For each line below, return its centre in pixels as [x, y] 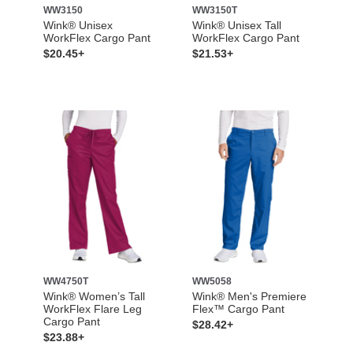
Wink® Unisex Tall [237, 25]
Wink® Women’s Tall [94, 297]
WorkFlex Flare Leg [92, 309]
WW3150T [215, 10]
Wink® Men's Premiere [249, 297]
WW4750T [65, 282]
